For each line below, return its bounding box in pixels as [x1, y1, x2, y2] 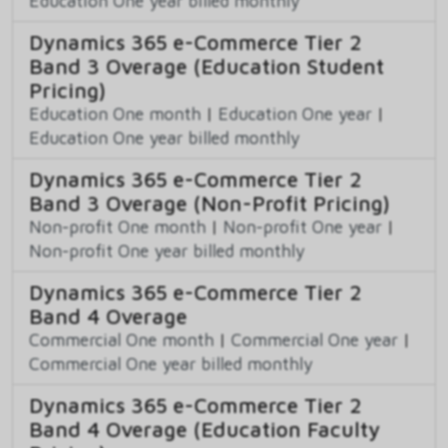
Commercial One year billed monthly [29, 352, 313, 374]
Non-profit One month [29, 215, 206, 237]
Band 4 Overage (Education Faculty [29, 416, 380, 441]
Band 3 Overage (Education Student [29, 53, 384, 78]
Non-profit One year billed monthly [29, 239, 305, 261]
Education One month [29, 102, 201, 124]
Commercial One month [29, 328, 214, 350]
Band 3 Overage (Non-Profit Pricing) [29, 190, 390, 215]
